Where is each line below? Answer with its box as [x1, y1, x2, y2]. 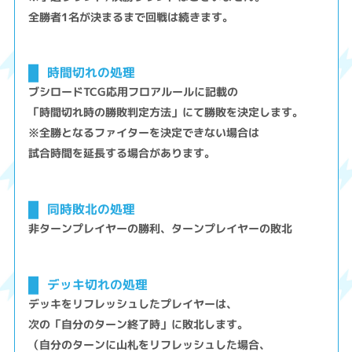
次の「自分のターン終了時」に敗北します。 [28, 315, 249, 332]
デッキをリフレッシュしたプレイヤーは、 [28, 295, 238, 312]
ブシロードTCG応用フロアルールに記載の [28, 83, 239, 101]
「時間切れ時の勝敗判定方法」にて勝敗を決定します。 [28, 104, 304, 121]
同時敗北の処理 [46, 200, 135, 218]
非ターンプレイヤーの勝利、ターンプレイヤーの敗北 [28, 219, 293, 236]
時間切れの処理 [46, 64, 135, 82]
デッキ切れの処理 [46, 275, 148, 293]
